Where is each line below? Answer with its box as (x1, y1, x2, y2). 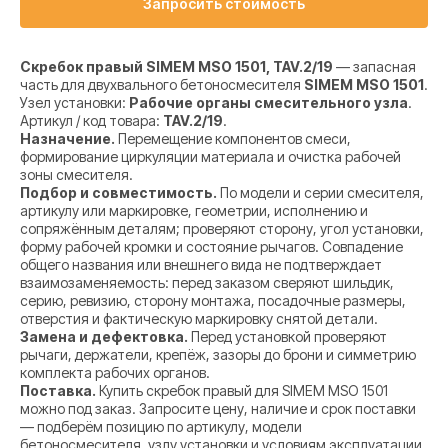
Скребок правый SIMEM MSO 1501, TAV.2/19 (20, 58, 333, 76)
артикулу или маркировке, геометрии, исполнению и (20, 202, 368, 220)
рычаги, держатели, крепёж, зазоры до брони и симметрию (20, 346, 416, 364)
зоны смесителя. (20, 166, 133, 184)
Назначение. (20, 130, 115, 148)
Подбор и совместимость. (20, 184, 217, 202)
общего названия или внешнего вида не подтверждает (20, 256, 382, 274)
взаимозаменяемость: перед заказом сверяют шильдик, (20, 274, 394, 292)
